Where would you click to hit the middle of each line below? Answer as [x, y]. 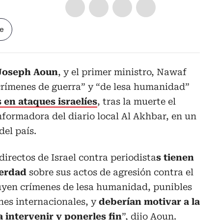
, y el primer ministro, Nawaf [122, 72]
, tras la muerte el [137, 102]
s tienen [175, 158]
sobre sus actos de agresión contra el [111, 172]
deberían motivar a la [149, 202]
